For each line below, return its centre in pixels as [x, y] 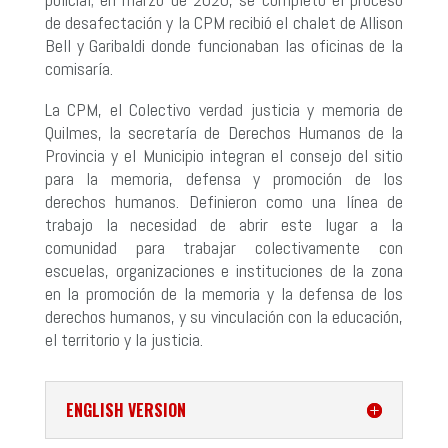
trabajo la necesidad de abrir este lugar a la [224, 224]
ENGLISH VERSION [125, 409]
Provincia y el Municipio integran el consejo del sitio [224, 155]
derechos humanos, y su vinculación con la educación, [224, 316]
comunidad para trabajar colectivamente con [224, 247]
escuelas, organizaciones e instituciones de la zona [224, 270]
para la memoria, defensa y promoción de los [224, 178]
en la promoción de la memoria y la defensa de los [224, 293]
